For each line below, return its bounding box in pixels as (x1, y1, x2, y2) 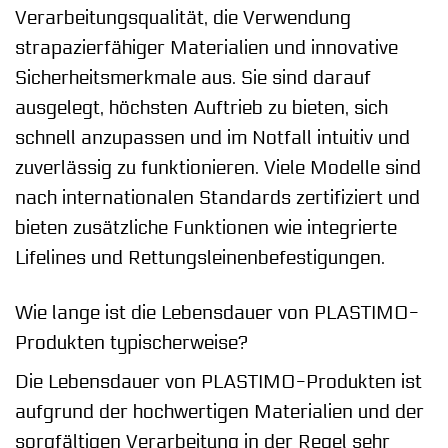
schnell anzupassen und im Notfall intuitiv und (15, 126, 410, 149)
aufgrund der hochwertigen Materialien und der (15, 401, 424, 424)
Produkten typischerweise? (15, 331, 248, 354)
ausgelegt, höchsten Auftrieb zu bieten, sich (15, 96, 388, 119)
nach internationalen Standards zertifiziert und (15, 186, 420, 209)
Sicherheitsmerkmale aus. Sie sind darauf (15, 66, 371, 89)
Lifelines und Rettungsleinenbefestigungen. (15, 246, 385, 269)
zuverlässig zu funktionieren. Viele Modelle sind (15, 156, 421, 179)
